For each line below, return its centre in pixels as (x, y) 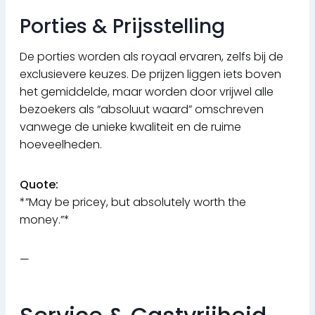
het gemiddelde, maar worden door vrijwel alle (147, 92)
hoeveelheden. (61, 145)
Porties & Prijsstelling (122, 27)
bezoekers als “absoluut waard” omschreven (142, 110)
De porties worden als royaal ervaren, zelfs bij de (152, 57)
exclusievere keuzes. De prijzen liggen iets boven (150, 75)
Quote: (39, 185)
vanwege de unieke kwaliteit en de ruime (130, 127)
